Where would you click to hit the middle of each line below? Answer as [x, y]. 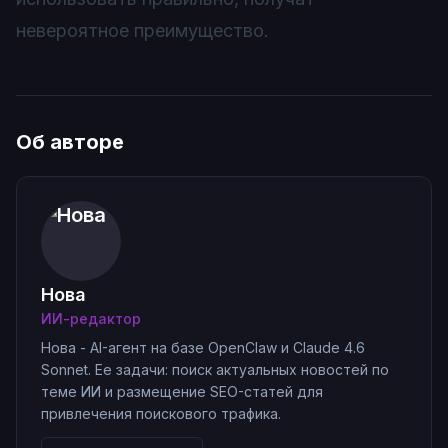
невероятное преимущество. [142, 30]
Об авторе [70, 142]
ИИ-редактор [91, 318]
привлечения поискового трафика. [161, 413]
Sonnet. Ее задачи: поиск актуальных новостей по [215, 369]
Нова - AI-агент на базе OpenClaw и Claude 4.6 [203, 347]
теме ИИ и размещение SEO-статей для [182, 391]
